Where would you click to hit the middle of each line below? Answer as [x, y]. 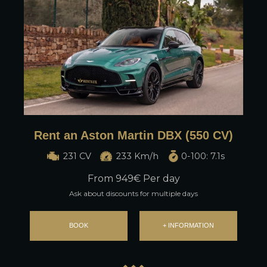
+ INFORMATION [188, 226]
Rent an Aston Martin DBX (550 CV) [133, 135]
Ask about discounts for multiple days [133, 193]
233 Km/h [137, 156]
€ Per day [156, 178]
